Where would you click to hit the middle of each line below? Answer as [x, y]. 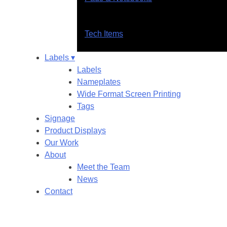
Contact [59, 191]
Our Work [62, 143]
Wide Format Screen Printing [129, 94]
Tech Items [104, 34]
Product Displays [75, 130]
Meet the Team [103, 167]
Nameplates [99, 82]
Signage [60, 118]
